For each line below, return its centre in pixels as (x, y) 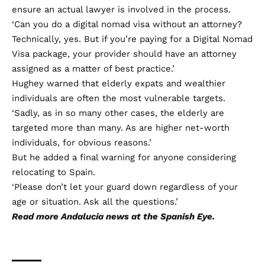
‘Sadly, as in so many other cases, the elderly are (118, 113)
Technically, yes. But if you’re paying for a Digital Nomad (132, 39)
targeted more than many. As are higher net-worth (121, 128)
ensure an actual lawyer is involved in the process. (121, 10)
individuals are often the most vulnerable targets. (119, 98)
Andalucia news (95, 217)
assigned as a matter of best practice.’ (93, 69)
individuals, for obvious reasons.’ (82, 143)
